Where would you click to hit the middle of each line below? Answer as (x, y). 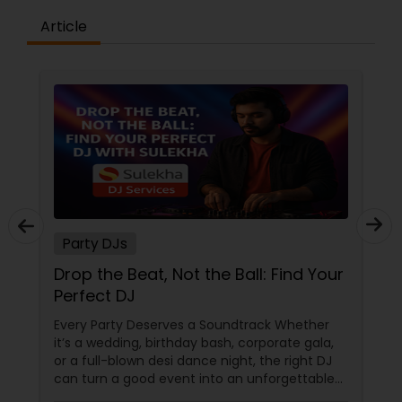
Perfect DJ (95, 296)
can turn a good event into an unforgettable (194, 379)
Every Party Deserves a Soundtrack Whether (192, 325)
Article (64, 26)
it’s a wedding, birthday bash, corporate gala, (194, 343)
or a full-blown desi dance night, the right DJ (193, 361)
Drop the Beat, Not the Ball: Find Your (199, 274)
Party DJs (95, 244)
